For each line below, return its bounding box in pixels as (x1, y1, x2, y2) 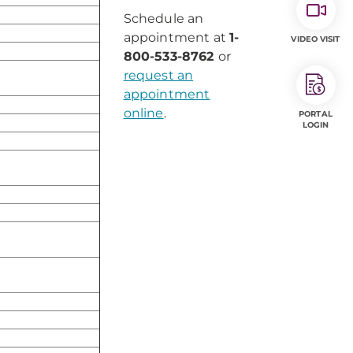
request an (123, 68, 194, 83)
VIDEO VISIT (291, 34, 340, 44)
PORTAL (299, 109, 333, 119)
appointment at (123, 30, 230, 45)
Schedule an (123, 11, 204, 26)
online (123, 106, 164, 121)
